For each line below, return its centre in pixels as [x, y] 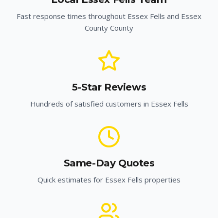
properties [162, 180]
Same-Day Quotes [109, 163]
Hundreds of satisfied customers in [90, 104]
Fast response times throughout [72, 16]
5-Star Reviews [109, 87]
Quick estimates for [71, 180]
